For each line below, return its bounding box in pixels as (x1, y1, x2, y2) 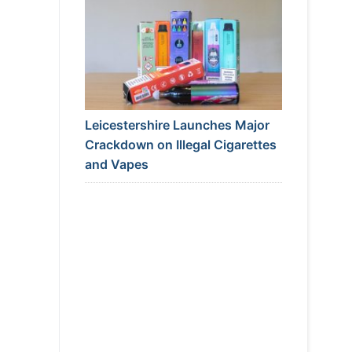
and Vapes (84, 156, 148, 173)
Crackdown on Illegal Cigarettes (84, 137, 277, 153)
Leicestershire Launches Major (84, 117, 269, 134)
